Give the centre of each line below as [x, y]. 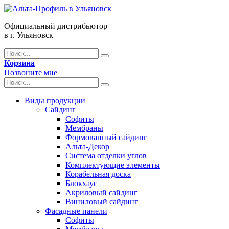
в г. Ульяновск [29, 35]
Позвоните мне [31, 72]
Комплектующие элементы [113, 165]
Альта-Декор [87, 146]
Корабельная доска [98, 174]
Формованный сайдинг [106, 137]
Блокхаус [81, 183]
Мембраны [84, 128]
